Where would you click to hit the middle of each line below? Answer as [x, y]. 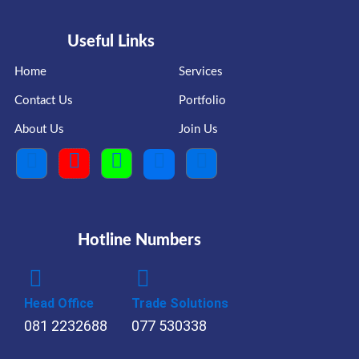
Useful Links [111, 42]
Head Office [59, 304]
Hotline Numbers [140, 241]
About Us [39, 130]
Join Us [198, 130]
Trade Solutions [180, 304]
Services [200, 72]
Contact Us [44, 101]
